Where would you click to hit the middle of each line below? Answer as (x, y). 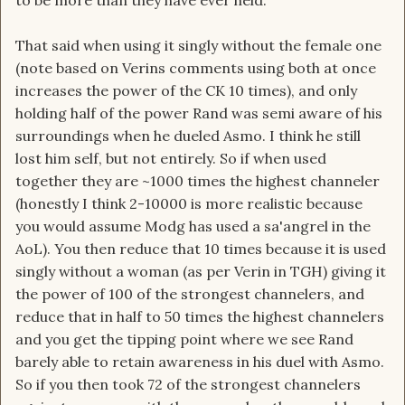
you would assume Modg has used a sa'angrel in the (193, 226)
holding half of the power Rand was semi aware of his (199, 113)
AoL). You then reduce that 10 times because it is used (201, 249)
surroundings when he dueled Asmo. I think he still (188, 136)
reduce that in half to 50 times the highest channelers (200, 317)
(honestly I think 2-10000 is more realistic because (189, 204)
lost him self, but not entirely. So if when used (171, 159)
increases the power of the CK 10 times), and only (186, 91)
